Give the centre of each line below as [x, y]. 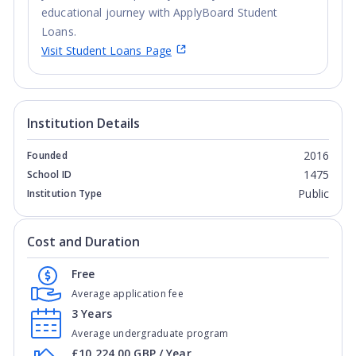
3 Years [92, 313]
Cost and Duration [83, 242]
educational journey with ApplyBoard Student [160, 12]
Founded [47, 155]
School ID [50, 174]
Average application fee [128, 294]
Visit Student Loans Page [106, 50]
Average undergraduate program [150, 333]
